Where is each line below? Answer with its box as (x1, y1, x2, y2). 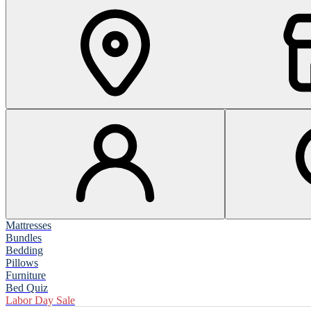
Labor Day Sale (6, 294, 75, 306)
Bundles (6, 232, 42, 244)
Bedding (6, 244, 43, 256)
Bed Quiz (6, 282, 48, 294)
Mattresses (6, 219, 51, 231)
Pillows (6, 257, 38, 269)
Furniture (6, 269, 46, 281)
